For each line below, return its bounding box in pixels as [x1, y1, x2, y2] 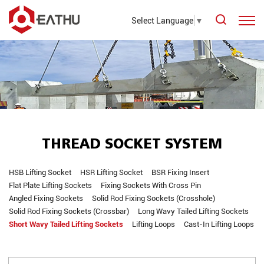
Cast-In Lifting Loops [184, 219, 254, 229]
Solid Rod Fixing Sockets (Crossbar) [9, 206, 129, 216]
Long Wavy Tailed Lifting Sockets [138, 206, 249, 216]
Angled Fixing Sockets [9, 193, 83, 203]
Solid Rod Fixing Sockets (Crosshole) [92, 193, 215, 203]
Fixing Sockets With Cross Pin [101, 180, 201, 190]
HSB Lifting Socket [9, 167, 71, 177]
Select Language [131, 14, 193, 26]
